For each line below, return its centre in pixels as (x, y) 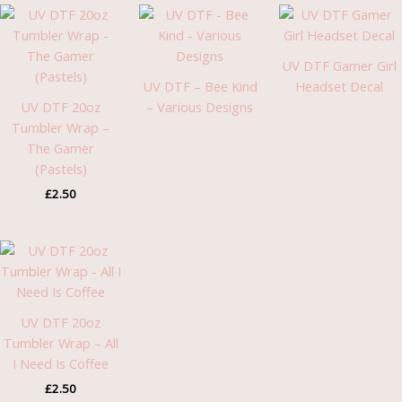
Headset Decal (340, 87)
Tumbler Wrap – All (61, 343)
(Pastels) (61, 169)
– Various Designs (200, 107)
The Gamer (61, 149)
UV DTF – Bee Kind (200, 87)
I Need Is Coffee (61, 364)
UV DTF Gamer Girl (340, 66)
